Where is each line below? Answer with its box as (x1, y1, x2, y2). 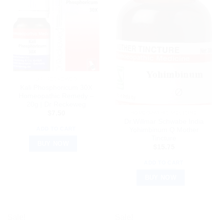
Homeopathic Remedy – (19, 92, 94, 100)
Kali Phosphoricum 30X (20, 83, 92, 91)
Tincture (151, 135, 176, 142)
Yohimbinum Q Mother (129, 126, 199, 134)
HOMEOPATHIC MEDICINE (130, 110, 197, 116)
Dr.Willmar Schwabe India (124, 118, 204, 126)
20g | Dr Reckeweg (27, 100, 86, 108)
